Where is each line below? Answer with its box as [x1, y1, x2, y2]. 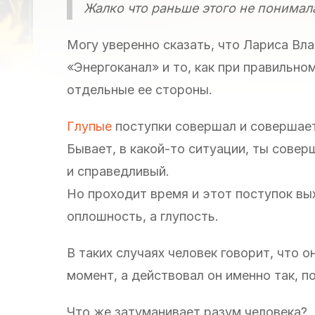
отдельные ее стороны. [67, 82, 212, 97]
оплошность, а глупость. [67, 208, 219, 224]
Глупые [67, 118, 112, 134]
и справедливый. [67, 163, 169, 179]
